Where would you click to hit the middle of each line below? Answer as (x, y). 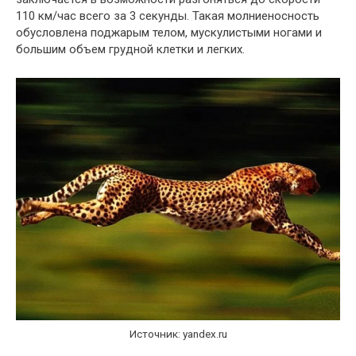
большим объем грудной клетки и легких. (130, 50)
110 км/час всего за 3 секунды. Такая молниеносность (168, 16)
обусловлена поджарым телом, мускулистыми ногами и (169, 33)
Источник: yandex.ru (178, 334)
